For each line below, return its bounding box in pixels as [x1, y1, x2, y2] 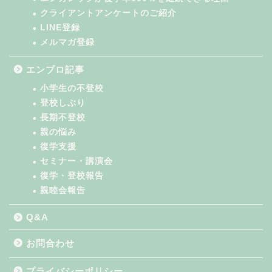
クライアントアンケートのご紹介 [40, 8, 177, 18]
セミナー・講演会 [40, 157, 113, 166]
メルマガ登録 [40, 38, 95, 47]
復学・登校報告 [40, 171, 104, 181]
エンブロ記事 [26, 64, 84, 75]
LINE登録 [40, 23, 80, 33]
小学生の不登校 [40, 84, 104, 93]
